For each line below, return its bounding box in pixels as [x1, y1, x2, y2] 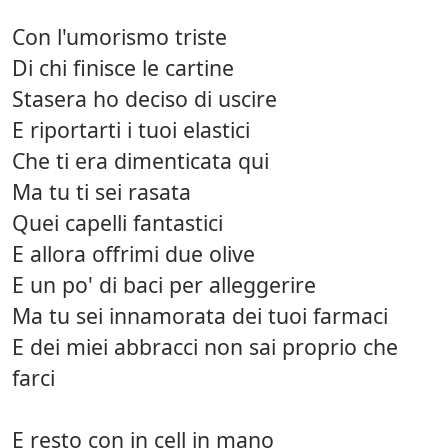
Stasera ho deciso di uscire [12, 84, 277, 114]
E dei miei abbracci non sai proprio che [12, 332, 398, 362]
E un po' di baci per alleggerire [12, 270, 316, 300]
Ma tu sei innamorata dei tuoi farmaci [12, 301, 388, 331]
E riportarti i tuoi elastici [12, 115, 250, 145]
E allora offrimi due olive [12, 239, 255, 269]
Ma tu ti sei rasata [12, 177, 191, 207]
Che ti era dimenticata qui [12, 146, 269, 176]
